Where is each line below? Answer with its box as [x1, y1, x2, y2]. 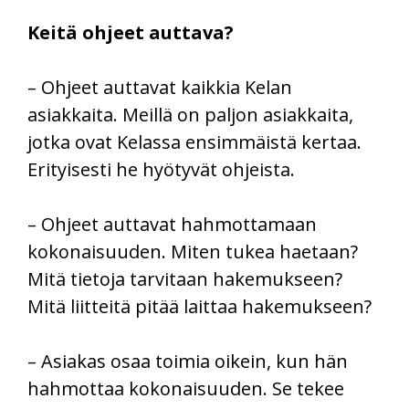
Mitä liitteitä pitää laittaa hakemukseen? [27, 294, 372, 320]
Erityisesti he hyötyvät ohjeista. [27, 157, 295, 183]
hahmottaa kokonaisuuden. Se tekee [27, 376, 344, 402]
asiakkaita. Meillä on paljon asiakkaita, [27, 102, 353, 128]
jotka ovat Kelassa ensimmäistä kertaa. [27, 130, 362, 155]
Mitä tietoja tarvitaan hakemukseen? [27, 267, 342, 292]
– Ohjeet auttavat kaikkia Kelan [27, 75, 292, 100]
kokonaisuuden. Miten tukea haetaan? [27, 239, 358, 265]
